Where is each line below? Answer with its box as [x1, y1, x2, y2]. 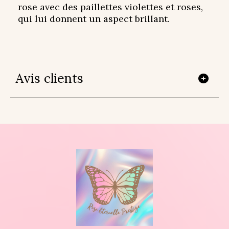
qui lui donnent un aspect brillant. [18, 13, 170, 25]
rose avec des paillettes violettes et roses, [18, 1, 203, 13]
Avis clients [15, 70, 83, 87]
